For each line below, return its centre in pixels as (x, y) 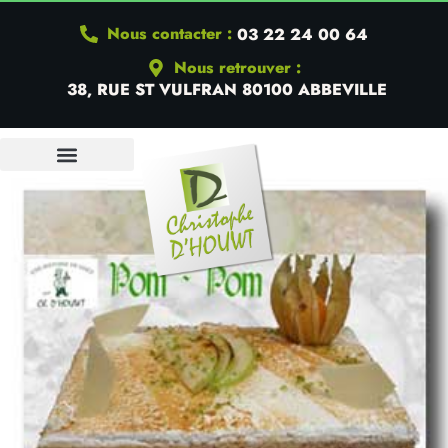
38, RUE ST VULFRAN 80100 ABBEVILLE (226, 89)
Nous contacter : (170, 33)
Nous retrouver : (238, 67)
